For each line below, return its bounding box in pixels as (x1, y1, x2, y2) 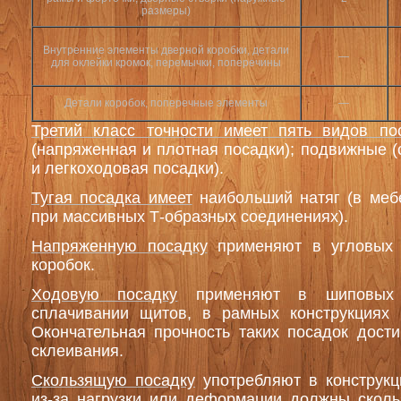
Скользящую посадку (31, 371, 195, 389)
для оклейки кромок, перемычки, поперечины (51, 56, 282, 69)
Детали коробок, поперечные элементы (64, 97, 269, 109)
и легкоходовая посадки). (31, 159, 224, 177)
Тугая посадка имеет (31, 189, 192, 207)
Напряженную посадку (31, 237, 208, 255)
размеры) (141, 4, 192, 17)
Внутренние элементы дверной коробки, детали (43, 44, 290, 56)
